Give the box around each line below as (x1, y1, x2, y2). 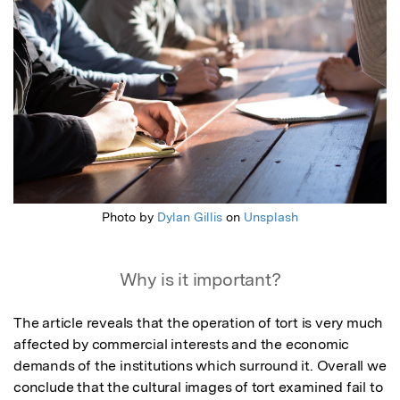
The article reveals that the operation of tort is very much (13, 314, 384, 332)
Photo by (102, 210, 157, 225)
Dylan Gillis (157, 210, 222, 225)
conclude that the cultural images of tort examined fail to (13, 379, 383, 396)
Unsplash (244, 210, 298, 225)
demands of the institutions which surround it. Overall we (13, 357, 387, 375)
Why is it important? (119, 269, 281, 291)
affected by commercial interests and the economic (13, 336, 350, 354)
